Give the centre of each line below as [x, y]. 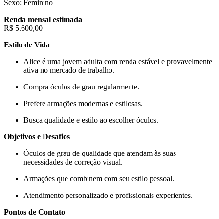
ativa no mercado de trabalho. [69, 70]
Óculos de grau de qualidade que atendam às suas [100, 153]
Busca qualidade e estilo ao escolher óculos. [91, 120]
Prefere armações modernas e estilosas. [83, 103]
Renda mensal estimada [43, 19]
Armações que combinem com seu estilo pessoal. [99, 178]
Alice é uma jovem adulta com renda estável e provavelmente [118, 61]
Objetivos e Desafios [37, 136]
